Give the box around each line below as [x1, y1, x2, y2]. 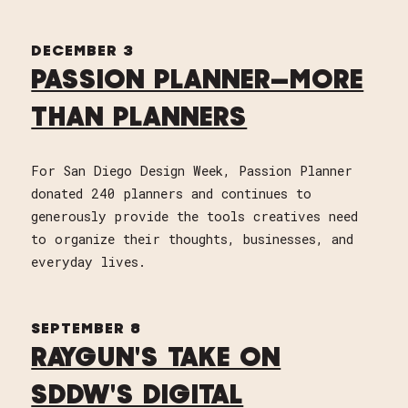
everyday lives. [31, 253, 147, 271]
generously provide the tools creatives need [31, 208, 359, 226]
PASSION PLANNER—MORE [31, 68, 364, 96]
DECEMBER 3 [31, 45, 134, 60]
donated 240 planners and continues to [31, 185, 312, 203]
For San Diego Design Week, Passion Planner [31, 162, 353, 180]
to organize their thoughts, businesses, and [31, 230, 354, 249]
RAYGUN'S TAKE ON [31, 346, 281, 373]
